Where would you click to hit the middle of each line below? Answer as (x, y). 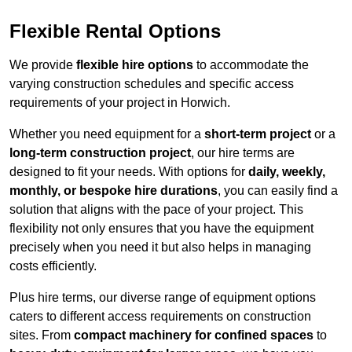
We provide (43, 65)
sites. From (42, 335)
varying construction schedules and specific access (152, 84)
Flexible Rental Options (115, 31)
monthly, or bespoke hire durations (114, 191)
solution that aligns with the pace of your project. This (156, 210)
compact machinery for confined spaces (194, 335)
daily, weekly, (287, 172)
